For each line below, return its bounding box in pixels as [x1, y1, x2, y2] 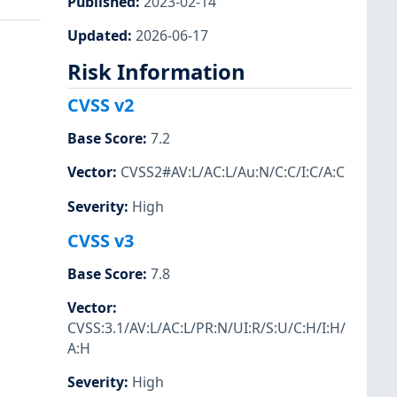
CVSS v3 [67, 228, 134, 253]
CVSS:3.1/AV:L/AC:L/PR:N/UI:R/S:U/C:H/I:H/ [67, 317, 346, 338]
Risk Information [67, 57, 245, 86]
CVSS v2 [67, 93, 134, 118]
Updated [67, 25, 128, 45]
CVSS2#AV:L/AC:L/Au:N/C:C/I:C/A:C [121, 162, 345, 183]
